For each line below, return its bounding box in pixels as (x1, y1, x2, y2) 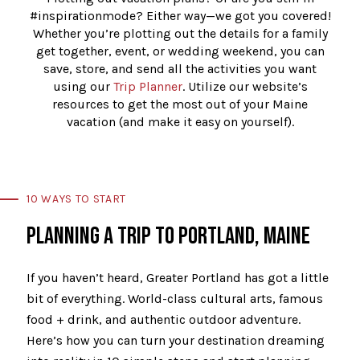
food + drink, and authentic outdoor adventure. (27, 312, 301, 328)
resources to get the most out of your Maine (52, 96, 308, 112)
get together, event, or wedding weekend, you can (35, 43, 325, 59)
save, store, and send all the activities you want (43, 61, 317, 77)
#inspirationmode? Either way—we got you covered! (29, 8, 331, 24)
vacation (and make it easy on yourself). (66, 114, 294, 130)
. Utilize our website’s (182, 79, 308, 95)
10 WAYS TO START (27, 192, 127, 207)
